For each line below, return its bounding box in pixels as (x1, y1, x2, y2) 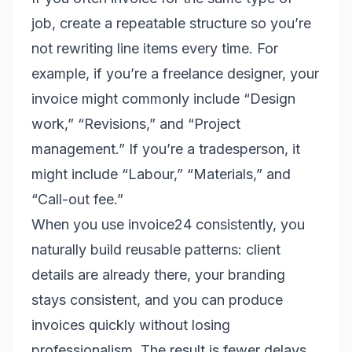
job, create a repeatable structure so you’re (31, 15, 311, 31)
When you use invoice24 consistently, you (31, 216, 305, 233)
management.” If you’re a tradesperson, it (31, 141, 300, 157)
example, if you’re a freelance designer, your (31, 65, 319, 82)
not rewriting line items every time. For (31, 40, 278, 57)
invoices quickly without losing (31, 317, 230, 333)
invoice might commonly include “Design (31, 90, 295, 107)
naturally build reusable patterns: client (31, 241, 280, 258)
